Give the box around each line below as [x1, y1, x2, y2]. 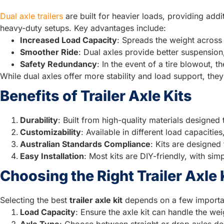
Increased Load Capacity [20, 34, 117, 45]
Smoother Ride [20, 46, 78, 57]
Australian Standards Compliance [20, 138, 150, 149]
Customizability [20, 126, 81, 137]
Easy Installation [20, 150, 84, 161]
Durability [20, 114, 58, 125]
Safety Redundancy [20, 58, 97, 69]
